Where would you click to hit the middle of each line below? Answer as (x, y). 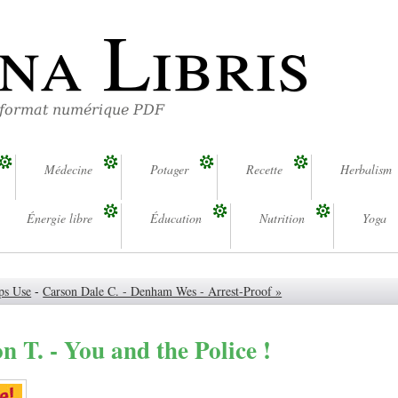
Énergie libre (60, 219)
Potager (169, 169)
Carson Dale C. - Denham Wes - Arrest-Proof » (163, 291)
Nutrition (282, 219)
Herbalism (366, 169)
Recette (264, 169)
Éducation (176, 219)
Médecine (68, 169)
